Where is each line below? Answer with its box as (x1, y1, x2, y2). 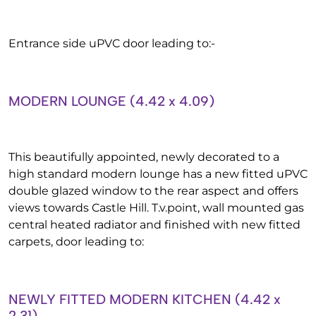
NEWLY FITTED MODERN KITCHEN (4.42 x (8, 291, 281, 308)
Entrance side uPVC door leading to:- (8, 37, 215, 50)
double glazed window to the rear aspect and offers (8, 184, 298, 197)
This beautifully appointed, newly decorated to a (8, 150, 279, 164)
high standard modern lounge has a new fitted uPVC (8, 167, 308, 181)
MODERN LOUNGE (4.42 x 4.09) (8, 93, 214, 109)
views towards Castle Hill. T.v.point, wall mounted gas (8, 201, 304, 214)
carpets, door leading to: (8, 235, 144, 248)
